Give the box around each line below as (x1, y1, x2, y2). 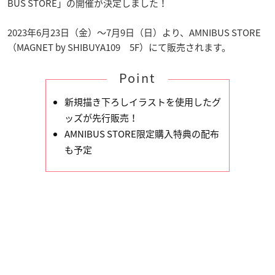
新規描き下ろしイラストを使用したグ (64, 95, 221, 109)
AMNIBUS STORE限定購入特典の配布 (64, 126, 219, 141)
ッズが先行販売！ (64, 110, 138, 125)
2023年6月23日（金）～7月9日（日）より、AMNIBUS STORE (7, 25, 261, 39)
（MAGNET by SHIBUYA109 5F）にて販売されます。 (7, 40, 231, 54)
